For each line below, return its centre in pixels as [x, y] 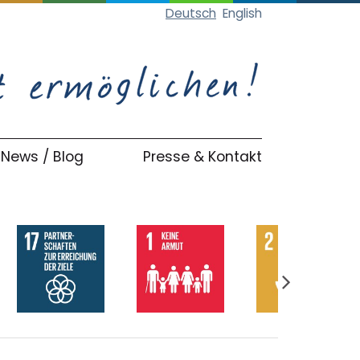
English [242, 13]
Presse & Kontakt [202, 156]
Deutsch [191, 13]
